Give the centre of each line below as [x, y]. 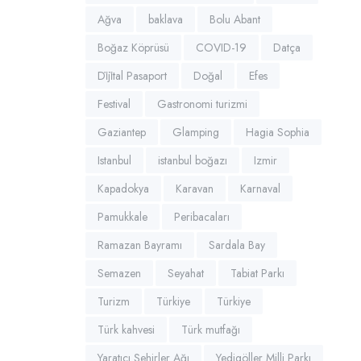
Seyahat [186, 273]
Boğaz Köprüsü [133, 47]
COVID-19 [221, 47]
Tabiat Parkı [257, 273]
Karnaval [260, 188]
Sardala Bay [237, 245]
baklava [166, 19]
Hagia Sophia [278, 132]
